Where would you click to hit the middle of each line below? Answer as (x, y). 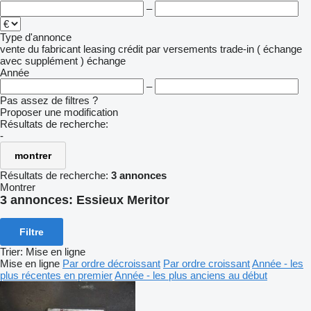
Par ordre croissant (207, 263)
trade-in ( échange (261, 49)
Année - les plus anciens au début (191, 275)
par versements (182, 49)
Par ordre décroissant (111, 263)
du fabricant (54, 49)
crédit (131, 49)
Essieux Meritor (123, 200)
